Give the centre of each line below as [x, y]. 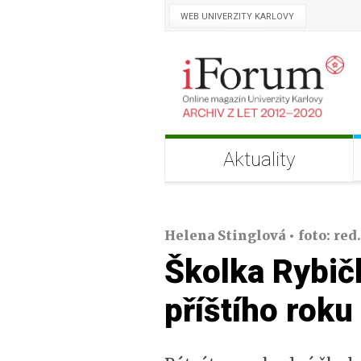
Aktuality [259, 160]
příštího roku [258, 311]
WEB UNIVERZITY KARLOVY [237, 17]
